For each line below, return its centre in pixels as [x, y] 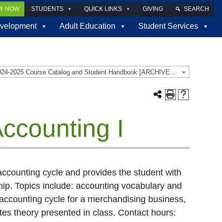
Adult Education [87, 26]
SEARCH [196, 9]
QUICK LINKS [103, 9]
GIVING [153, 9]
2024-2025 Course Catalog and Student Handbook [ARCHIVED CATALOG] [173, 72]
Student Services [168, 26]
